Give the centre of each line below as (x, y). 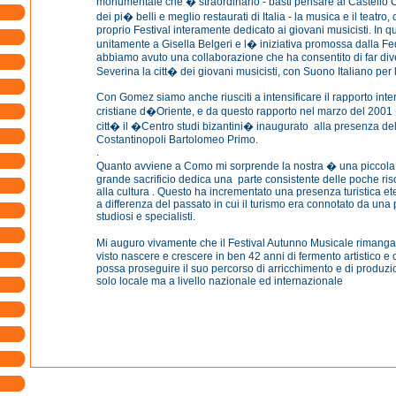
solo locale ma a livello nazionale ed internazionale (220, 281)
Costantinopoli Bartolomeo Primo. (177, 140)
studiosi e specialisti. (146, 217)
